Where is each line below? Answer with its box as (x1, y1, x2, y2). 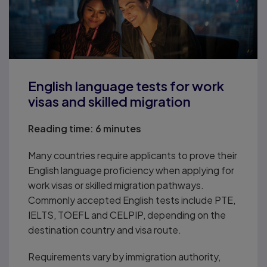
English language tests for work (28, 77, 224, 95)
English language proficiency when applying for (28, 164, 234, 177)
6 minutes (94, 122, 141, 135)
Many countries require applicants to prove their (28, 149, 237, 162)
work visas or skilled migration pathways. (28, 179, 204, 192)
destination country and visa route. (28, 223, 181, 237)
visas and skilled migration (28, 93, 191, 110)
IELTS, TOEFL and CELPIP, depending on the (28, 209, 226, 222)
